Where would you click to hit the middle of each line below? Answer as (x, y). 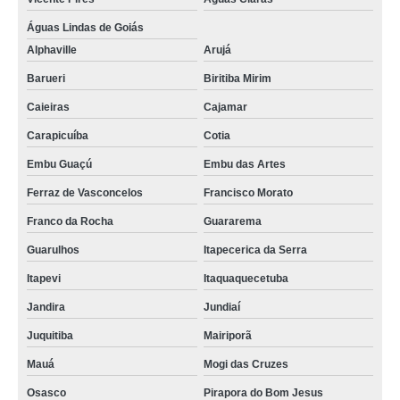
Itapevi (44, 279)
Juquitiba (50, 336)
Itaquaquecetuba (246, 279)
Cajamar (225, 107)
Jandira (46, 307)
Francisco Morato (248, 193)
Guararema (232, 221)
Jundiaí (221, 307)
